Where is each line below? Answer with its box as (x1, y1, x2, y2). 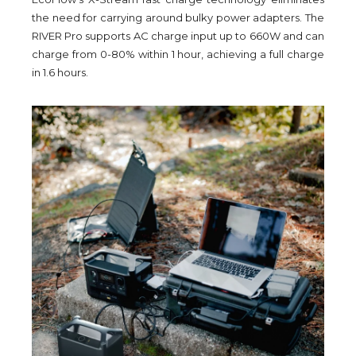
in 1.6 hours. (32, 66, 88, 79)
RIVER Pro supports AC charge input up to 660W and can (32, 29, 324, 43)
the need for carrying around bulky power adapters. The (32, 11, 324, 25)
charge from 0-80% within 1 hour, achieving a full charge (32, 48, 324, 61)
